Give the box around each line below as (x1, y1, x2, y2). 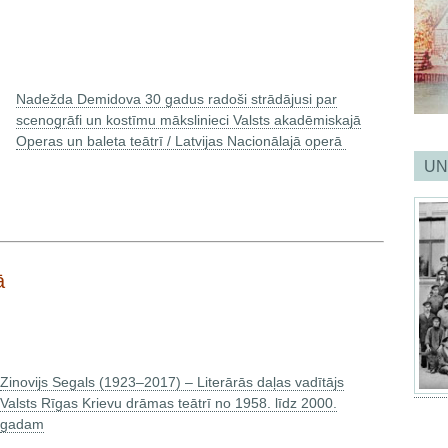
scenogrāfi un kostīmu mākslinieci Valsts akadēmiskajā (16, 112, 361, 128)
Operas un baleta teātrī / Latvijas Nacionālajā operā (16, 133, 346, 149)
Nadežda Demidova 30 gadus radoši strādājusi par (16, 91, 337, 107)
